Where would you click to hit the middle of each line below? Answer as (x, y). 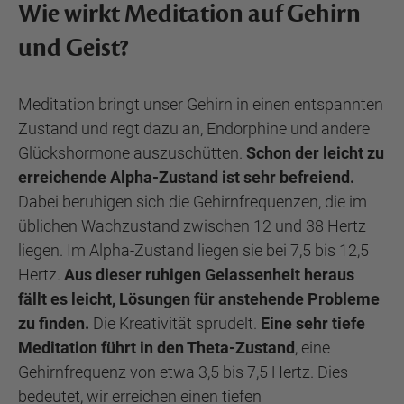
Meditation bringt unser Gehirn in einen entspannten (201, 104)
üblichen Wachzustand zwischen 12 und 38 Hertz (192, 226)
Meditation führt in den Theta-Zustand (156, 348)
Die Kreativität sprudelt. (175, 323)
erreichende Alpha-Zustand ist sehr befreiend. (186, 177)
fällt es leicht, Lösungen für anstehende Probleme (199, 299)
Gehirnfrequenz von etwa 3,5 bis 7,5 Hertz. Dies (183, 372)
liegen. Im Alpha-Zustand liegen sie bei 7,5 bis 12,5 (193, 250)
